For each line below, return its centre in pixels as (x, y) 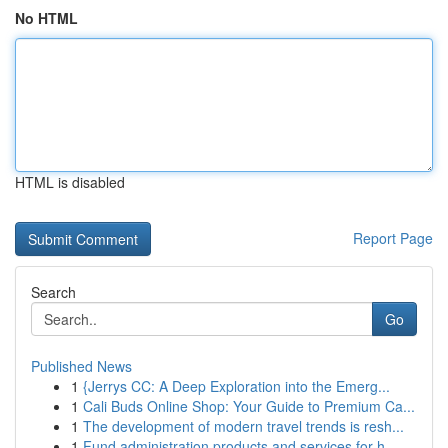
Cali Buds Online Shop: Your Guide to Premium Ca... (249, 406)
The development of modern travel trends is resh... (243, 426)
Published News (81, 366)
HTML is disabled (70, 182)
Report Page (393, 238)
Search (53, 292)
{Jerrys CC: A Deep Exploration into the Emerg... (236, 386)
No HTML (46, 18)
